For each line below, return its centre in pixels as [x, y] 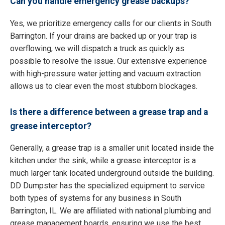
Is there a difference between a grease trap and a [109, 112]
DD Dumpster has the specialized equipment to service [107, 186]
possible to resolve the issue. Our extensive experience [108, 61]
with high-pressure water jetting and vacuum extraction [105, 73]
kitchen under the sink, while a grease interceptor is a [103, 161]
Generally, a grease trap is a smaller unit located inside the [112, 148]
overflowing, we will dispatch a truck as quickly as [97, 48]
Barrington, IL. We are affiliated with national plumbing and [110, 211]
